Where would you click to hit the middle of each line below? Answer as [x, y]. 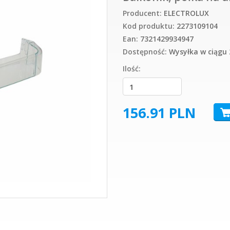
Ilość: [132, 69]
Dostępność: [145, 52]
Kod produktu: [149, 26]
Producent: [142, 13]
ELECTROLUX [186, 13]
